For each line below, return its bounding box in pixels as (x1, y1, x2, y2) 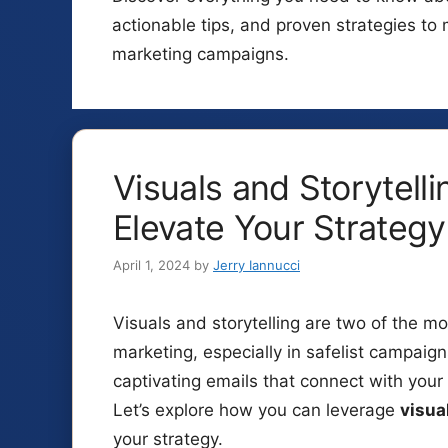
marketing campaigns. (112, 44, 289, 64)
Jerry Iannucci (213, 257, 300, 273)
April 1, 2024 (113, 257, 190, 273)
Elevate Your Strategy (113, 207, 446, 248)
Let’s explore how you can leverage (113, 400, 400, 420)
